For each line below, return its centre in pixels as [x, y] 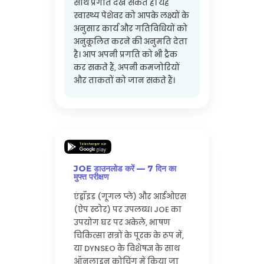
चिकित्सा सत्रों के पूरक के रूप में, [128, 236]
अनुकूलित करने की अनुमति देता [130, 42]
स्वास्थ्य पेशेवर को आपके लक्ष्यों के [131, 16]
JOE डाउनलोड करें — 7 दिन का [125, 169]
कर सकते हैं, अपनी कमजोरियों [126, 68]
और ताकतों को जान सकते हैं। [124, 81]
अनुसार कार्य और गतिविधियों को [130, 29]
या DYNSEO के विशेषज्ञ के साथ [126, 249]
